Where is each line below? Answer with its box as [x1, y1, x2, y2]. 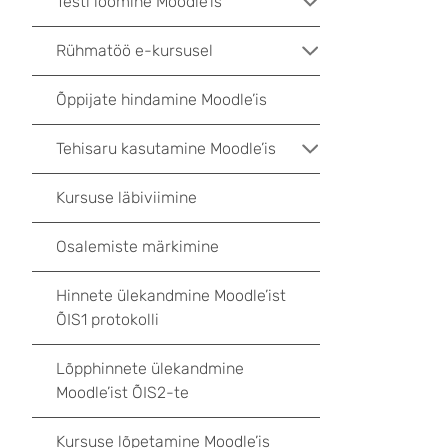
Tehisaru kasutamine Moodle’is [56, 139, 276, 158]
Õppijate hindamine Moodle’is [56, 90, 267, 109]
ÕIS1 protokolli [56, 310, 159, 329]
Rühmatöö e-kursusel [56, 41, 213, 60]
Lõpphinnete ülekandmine [56, 359, 244, 378]
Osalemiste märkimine [56, 237, 219, 256]
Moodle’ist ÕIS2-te [56, 383, 189, 402]
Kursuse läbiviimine [56, 188, 197, 207]
